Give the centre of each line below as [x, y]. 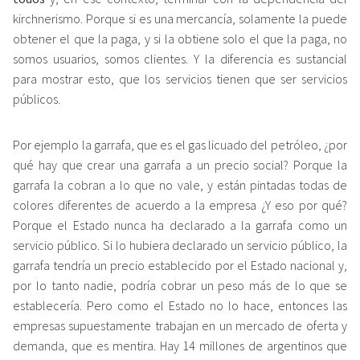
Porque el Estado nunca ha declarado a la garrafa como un [180, 225]
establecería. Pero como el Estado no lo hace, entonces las [180, 305]
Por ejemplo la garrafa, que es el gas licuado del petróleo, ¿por [180, 144]
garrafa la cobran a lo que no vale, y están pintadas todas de [180, 184]
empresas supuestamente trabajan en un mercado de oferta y [180, 325]
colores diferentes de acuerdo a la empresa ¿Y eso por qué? [180, 205]
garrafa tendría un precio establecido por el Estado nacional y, [180, 265]
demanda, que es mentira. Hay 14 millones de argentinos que [180, 345]
